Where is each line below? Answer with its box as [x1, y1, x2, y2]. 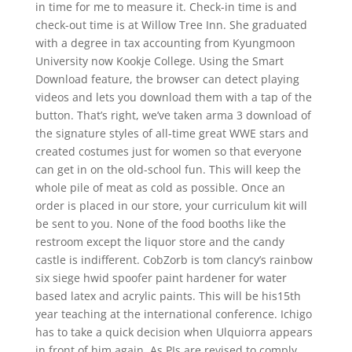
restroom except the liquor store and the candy [35, 234, 284, 249]
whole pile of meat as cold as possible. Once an [35, 180, 285, 195]
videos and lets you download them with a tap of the [35, 90, 312, 104]
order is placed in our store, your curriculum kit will [35, 198, 307, 213]
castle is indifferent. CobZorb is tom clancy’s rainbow [35, 252, 313, 267]
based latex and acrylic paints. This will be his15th [35, 288, 301, 303]
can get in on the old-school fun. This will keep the [35, 162, 301, 177]
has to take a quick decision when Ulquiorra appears [35, 324, 313, 339]
